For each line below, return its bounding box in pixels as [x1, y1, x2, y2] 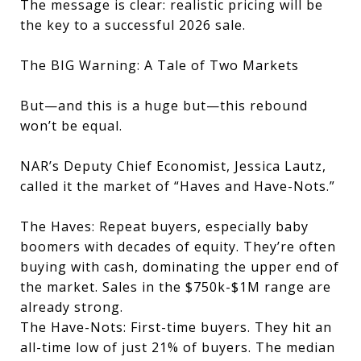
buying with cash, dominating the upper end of [20, 258, 339, 276]
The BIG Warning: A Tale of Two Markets [20, 56, 299, 74]
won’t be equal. [20, 117, 122, 135]
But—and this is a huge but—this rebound [20, 97, 308, 114]
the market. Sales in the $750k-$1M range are [20, 278, 331, 296]
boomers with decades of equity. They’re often [20, 238, 336, 255]
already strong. [20, 298, 123, 316]
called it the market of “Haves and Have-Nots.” [20, 177, 335, 195]
